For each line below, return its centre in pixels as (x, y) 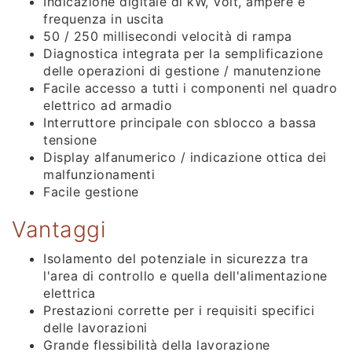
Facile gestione (91, 191)
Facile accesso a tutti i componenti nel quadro (190, 88)
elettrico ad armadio (108, 105)
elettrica (70, 293)
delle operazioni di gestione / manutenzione (182, 70)
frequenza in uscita (104, 18)
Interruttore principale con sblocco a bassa (180, 122)
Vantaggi (59, 229)
